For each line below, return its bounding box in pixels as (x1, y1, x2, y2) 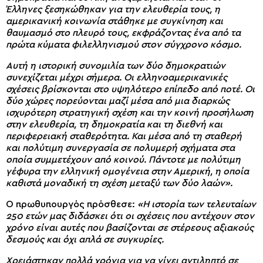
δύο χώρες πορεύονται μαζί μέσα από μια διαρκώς (6, 96, 230, 106)
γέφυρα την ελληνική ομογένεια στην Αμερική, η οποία (6, 167, 249, 177)
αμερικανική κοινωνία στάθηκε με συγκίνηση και (6, 16, 223, 26)
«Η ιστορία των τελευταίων (135, 200, 256, 210)
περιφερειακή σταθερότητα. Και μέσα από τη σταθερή (6, 131, 242, 141)
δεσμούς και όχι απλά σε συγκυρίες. (6, 235, 164, 245)
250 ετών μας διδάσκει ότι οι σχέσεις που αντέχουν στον (6, 211, 254, 221)
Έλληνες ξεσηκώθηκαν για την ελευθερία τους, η (6, 5, 220, 15)
